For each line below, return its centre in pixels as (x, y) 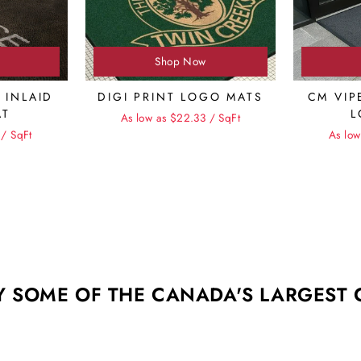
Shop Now (180, 62)
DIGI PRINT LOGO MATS (180, 97)
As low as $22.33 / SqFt (180, 118)
